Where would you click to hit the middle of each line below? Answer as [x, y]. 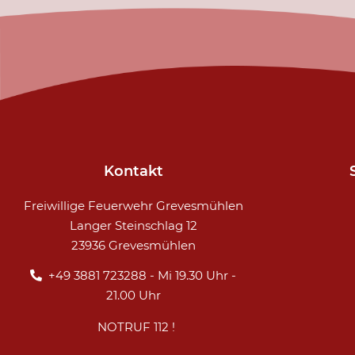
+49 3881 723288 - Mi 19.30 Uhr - [142, 275]
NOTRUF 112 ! [136, 326]
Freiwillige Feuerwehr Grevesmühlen [133, 206]
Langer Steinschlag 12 [133, 226]
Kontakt [133, 172]
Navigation [313, 205]
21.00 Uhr [133, 295]
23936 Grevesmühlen [133, 246]
